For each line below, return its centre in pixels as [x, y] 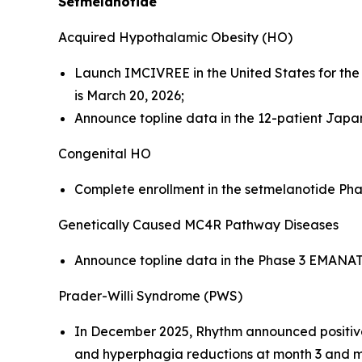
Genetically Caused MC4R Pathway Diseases [198, 224]
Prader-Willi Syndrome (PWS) [150, 295]
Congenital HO [105, 153]
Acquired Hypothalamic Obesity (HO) [175, 37]
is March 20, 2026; [129, 95]
